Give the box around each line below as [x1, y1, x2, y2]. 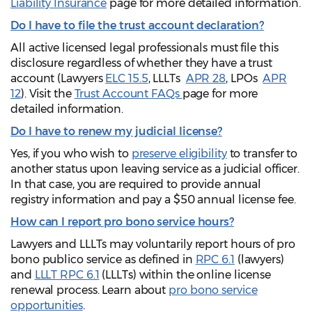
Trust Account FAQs [74, 86, 182, 100]
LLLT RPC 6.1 [34, 267, 100, 281]
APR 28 [185, 71, 226, 85]
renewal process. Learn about [10, 283, 169, 297]
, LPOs [226, 71, 263, 85]
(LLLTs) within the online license [99, 267, 272, 281]
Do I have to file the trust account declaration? [10, 18, 265, 32]
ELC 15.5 [105, 71, 148, 85]
